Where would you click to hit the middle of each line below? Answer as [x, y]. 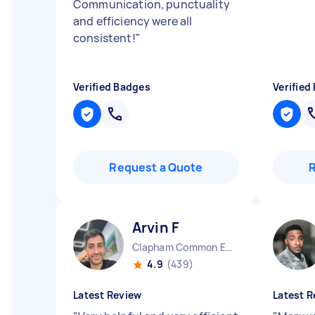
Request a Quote [156, 167]
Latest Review [108, 295]
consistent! [104, 38]
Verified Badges [112, 87]
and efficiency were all [133, 21]
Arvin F [156, 227]
